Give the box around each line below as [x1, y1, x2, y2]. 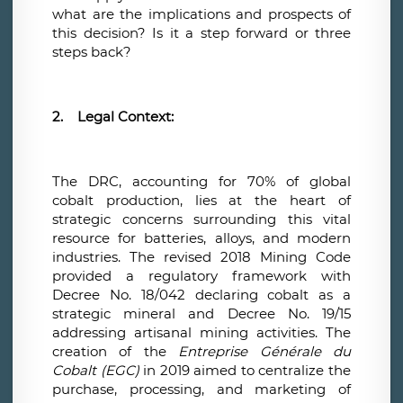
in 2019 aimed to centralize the [139, 362, 352, 380]
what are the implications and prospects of [52, 5, 351, 23]
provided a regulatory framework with [52, 267, 351, 285]
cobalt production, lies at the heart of [52, 192, 351, 210]
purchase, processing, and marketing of [52, 381, 351, 399]
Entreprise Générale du [178, 343, 352, 361]
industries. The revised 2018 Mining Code [52, 248, 351, 266]
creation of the [52, 343, 179, 361]
